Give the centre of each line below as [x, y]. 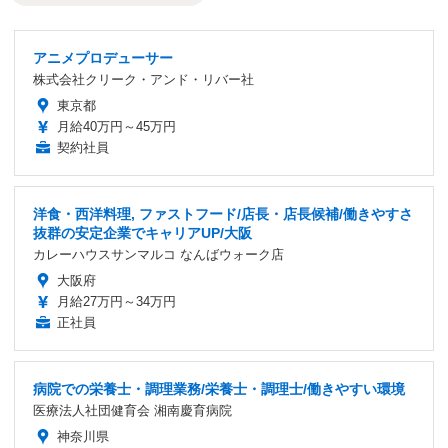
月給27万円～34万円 [116, 302]
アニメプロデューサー [103, 58]
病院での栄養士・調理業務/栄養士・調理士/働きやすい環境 [219, 389]
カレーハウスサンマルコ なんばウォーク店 [158, 255]
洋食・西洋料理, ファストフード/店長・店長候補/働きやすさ [223, 214]
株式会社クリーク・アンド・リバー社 [143, 80]
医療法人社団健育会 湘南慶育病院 [132, 411]
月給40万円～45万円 [116, 127]
